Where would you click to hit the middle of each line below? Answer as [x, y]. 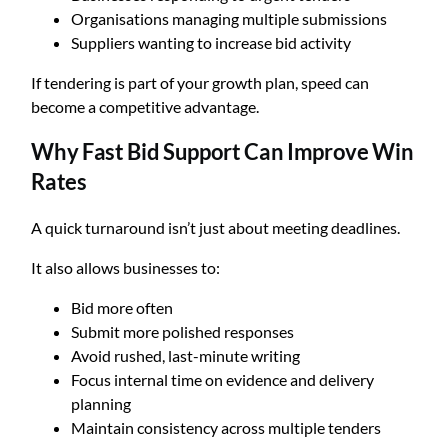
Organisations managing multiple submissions [229, 18]
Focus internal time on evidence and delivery [223, 379]
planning [101, 403]
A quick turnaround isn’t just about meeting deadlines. [216, 227]
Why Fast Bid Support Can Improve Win [222, 152]
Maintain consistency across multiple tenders [226, 427]
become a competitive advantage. [145, 106]
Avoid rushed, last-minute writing [186, 355]
